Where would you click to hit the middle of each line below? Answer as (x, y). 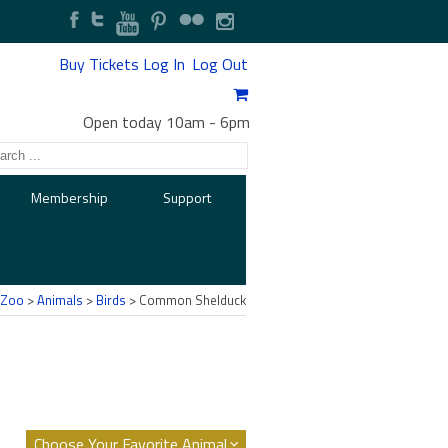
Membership (69, 197)
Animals (60, 299)
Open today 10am (143, 121)
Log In (163, 64)
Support (187, 197)
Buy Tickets (98, 64)
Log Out (219, 64)
